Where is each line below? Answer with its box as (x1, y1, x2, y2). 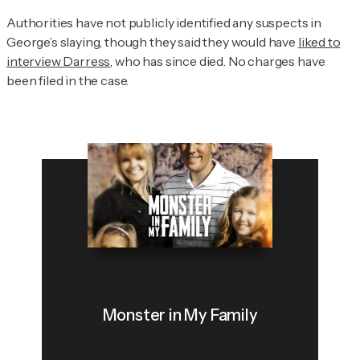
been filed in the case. (6, 72, 129, 89)
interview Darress (6, 53, 111, 70)
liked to (297, 34, 341, 51)
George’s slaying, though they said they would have (6, 34, 298, 51)
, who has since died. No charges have (110, 53, 325, 70)
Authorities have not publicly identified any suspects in (6, 14, 322, 31)
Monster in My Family (102, 305, 258, 325)
